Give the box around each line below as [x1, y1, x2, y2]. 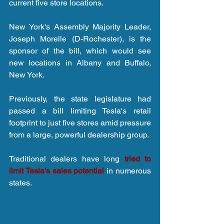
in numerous [104, 166, 151, 176]
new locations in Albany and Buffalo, [9, 58, 151, 68]
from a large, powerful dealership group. [9, 130, 149, 140]
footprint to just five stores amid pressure [9, 118, 151, 128]
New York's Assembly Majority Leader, [9, 22, 151, 32]
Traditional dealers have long [9, 154, 124, 164]
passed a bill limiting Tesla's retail [9, 106, 151, 116]
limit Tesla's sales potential [9, 166, 104, 176]
